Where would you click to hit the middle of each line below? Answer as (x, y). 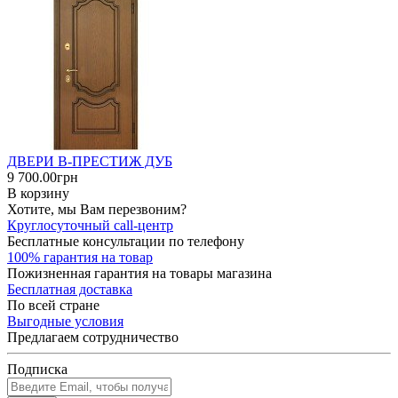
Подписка (37, 369)
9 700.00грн (43, 177)
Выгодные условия (65, 321)
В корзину (38, 193)
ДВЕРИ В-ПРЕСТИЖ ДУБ (90, 161)
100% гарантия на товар (80, 257)
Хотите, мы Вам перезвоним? (97, 209)
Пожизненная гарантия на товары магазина (139, 273)
